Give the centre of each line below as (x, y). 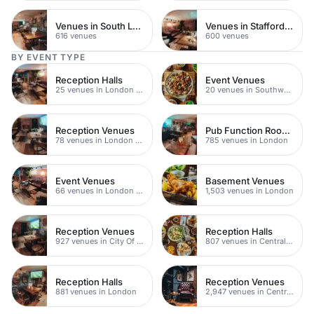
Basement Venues (245, 180)
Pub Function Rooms (286, 130)
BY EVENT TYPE (48, 57)
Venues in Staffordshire (289, 26)
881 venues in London (96, 291)
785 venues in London (247, 140)
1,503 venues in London (250, 190)
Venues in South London (137, 26)
